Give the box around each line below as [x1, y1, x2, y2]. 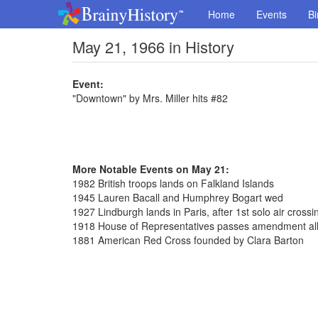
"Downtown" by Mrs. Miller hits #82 [72, 91, 228, 105]
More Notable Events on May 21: [72, 162, 229, 176]
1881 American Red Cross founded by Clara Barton [72, 233, 304, 247]
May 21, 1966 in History [72, 35, 234, 57]
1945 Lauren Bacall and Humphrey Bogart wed [72, 190, 283, 204]
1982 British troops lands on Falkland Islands [72, 176, 274, 190]
